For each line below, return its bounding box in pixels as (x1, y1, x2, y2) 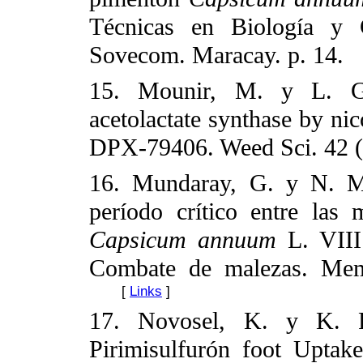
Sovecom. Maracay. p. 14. (89, 41, 344, 69)
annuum (198, 226, 276, 254)
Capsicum (89, 226, 186, 254)
